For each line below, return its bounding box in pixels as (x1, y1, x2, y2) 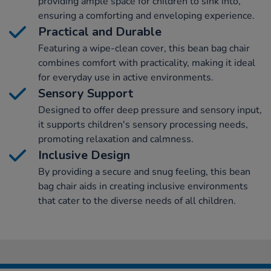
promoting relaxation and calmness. (38, 132, 194, 146)
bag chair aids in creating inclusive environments (38, 179, 248, 193)
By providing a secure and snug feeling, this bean (38, 165, 250, 178)
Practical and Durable (38, 23, 162, 40)
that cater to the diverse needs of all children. (38, 194, 236, 207)
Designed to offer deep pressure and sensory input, (38, 103, 262, 117)
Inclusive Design (38, 146, 130, 163)
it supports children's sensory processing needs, (38, 117, 248, 131)
